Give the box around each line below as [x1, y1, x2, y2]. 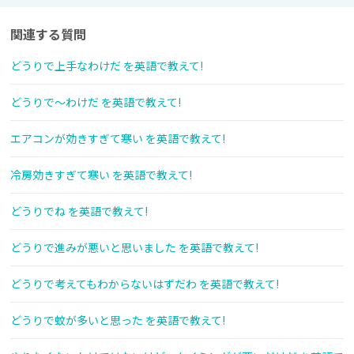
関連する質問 [10, 24, 86, 44]
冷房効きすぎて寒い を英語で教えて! [10, 167, 192, 183]
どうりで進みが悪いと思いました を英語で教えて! [10, 239, 258, 256]
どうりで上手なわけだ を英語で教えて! [10, 58, 203, 74]
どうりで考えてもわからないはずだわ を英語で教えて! [10, 276, 279, 292]
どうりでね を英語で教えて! [10, 203, 148, 220]
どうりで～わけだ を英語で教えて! [10, 94, 181, 111]
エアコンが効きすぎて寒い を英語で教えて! [10, 130, 225, 147]
